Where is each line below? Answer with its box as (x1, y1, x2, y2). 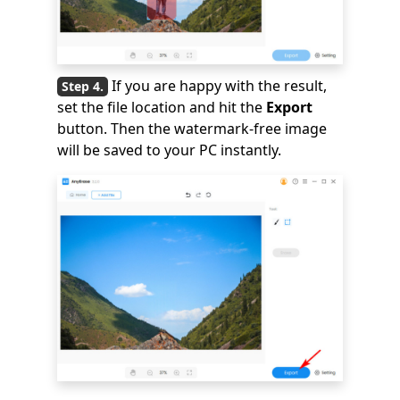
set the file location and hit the (57, 96, 266, 117)
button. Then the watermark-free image (57, 118, 327, 138)
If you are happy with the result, (112, 75, 327, 96)
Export (266, 96, 312, 117)
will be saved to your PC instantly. (57, 139, 281, 160)
